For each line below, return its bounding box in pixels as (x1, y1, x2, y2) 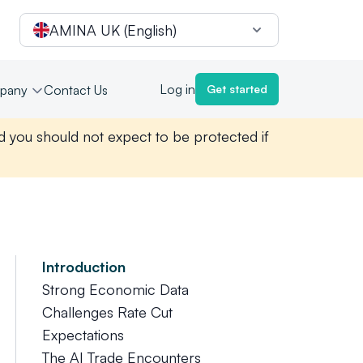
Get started (207, 82, 267, 96)
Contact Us (44, 82, 108, 98)
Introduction (41, 258, 126, 275)
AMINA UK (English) (49, 21, 177, 39)
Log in (160, 81, 195, 97)
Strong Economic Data (41, 280, 189, 298)
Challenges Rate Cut (41, 303, 173, 321)
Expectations (41, 326, 124, 344)
